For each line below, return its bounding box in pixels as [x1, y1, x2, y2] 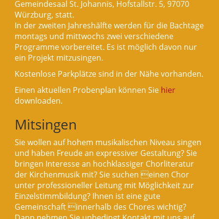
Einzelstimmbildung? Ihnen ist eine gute [15, 191, 160, 202]
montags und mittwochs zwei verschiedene [15, 31, 174, 42]
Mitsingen [15, 115, 77, 134]
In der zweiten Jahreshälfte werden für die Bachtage [15, 20, 204, 31]
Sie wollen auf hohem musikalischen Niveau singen [15, 137, 201, 148]
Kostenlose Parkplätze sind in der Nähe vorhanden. [15, 68, 203, 80]
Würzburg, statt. [15, 9, 74, 21]
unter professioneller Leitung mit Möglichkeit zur [15, 180, 194, 191]
